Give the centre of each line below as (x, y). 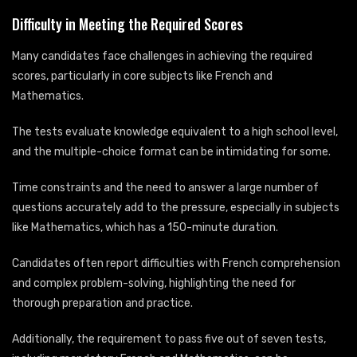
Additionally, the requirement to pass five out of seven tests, (169, 339)
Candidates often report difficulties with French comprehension (176, 263)
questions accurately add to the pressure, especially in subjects (176, 207)
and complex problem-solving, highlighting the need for (154, 283)
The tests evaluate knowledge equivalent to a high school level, (175, 131)
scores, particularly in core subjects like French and (142, 76)
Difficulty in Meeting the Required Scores (127, 24)
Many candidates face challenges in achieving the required (162, 56)
